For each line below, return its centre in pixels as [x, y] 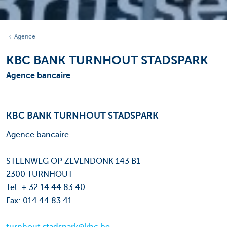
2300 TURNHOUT [39, 175]
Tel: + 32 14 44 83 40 [46, 188]
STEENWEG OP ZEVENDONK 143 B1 [73, 161]
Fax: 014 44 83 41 [39, 201]
